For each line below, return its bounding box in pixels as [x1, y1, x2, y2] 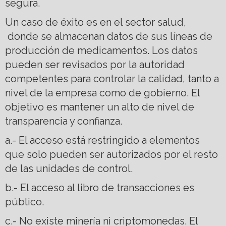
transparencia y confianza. [5, 115, 125, 127]
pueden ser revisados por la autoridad [5, 58, 185, 71]
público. [5, 195, 46, 208]
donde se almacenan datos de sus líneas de [5, 30, 212, 42]
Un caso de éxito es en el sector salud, [5, 16, 186, 28]
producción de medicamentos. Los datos [5, 44, 198, 56]
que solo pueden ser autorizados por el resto [5, 148, 218, 160]
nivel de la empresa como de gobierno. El [5, 86, 200, 99]
